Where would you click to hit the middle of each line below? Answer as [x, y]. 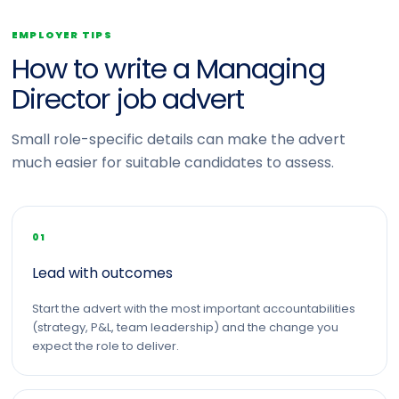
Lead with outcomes [102, 273]
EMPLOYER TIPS [62, 35]
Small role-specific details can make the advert [179, 139]
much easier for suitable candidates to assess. [173, 163]
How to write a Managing [168, 69]
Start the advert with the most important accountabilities [194, 309]
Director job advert [128, 99]
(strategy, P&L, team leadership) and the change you [185, 327]
